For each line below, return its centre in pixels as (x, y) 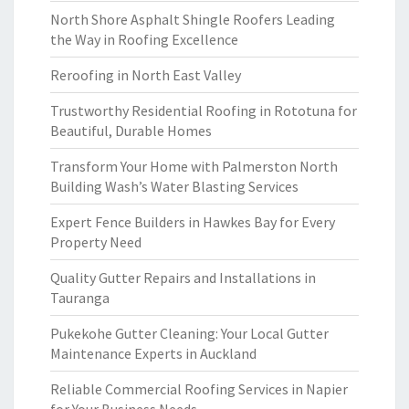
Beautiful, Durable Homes (131, 131)
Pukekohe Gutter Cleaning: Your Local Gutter (189, 333)
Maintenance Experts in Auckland (153, 353)
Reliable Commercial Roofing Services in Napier (199, 389)
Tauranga (80, 298)
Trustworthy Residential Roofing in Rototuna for (204, 110)
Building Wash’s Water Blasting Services (174, 186)
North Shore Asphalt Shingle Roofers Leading (193, 19)
